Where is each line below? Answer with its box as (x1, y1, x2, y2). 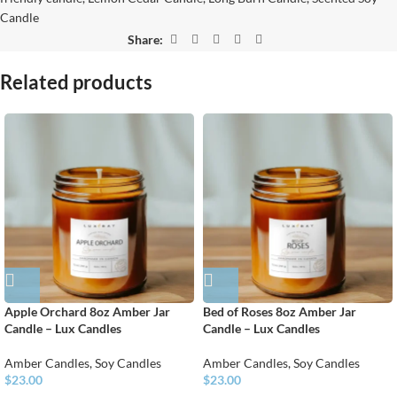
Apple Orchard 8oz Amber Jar (4, 304, 170, 320)
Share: (128, 31, 163, 47)
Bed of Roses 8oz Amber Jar (203, 304, 356, 320)
